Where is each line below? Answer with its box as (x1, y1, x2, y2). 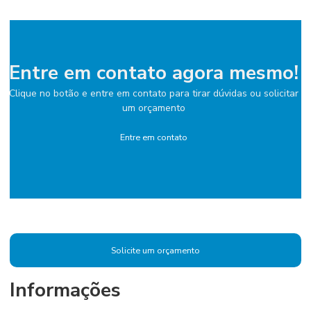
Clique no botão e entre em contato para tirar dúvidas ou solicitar (9, 87, 299, 100)
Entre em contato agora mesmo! (9, 60, 299, 86)
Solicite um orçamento (111, 244, 200, 256)
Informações (10, 277, 121, 303)
